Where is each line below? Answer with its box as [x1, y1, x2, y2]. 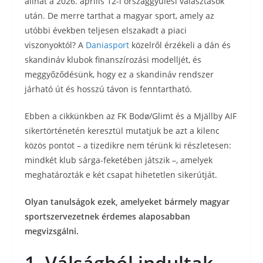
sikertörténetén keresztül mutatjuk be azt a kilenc [25, 125, 220, 136]
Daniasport [86, 39, 132, 50]
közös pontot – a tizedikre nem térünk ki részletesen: [25, 140, 232, 151]
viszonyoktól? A [25, 39, 86, 50]
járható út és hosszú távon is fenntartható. [25, 83, 193, 95]
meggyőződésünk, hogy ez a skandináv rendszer [25, 69, 214, 80]
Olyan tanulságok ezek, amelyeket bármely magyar [25, 196, 230, 207]
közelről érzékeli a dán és [131, 39, 231, 50]
